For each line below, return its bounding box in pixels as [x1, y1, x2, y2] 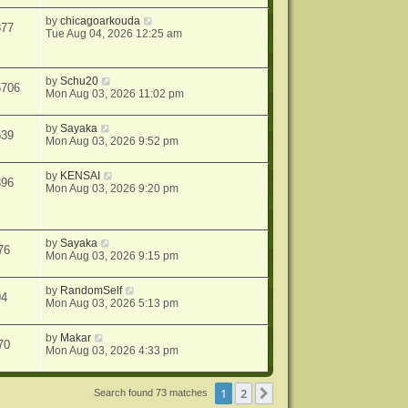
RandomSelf [60, 284, 123, 297]
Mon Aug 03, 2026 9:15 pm [46, 250, 179, 262]
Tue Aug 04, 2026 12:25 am [46, 27, 183, 41]
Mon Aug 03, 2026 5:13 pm [46, 297, 179, 310]
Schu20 [60, 75, 99, 88]
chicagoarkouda [60, 15, 141, 28]
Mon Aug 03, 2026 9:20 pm [46, 182, 179, 196]
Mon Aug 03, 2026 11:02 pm [46, 87, 185, 101]
